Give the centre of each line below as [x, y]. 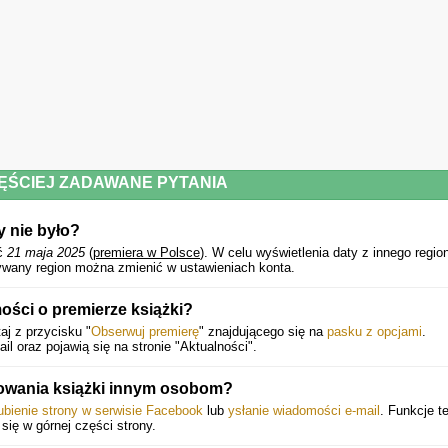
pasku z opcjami [374, 331]
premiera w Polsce [146, 252]
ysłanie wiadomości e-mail [304, 410]
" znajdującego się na [263, 331]
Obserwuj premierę [145, 331]
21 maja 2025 [46, 252]
